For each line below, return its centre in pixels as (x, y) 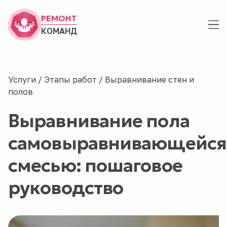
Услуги (23, 80)
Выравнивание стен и (149, 80)
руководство (66, 188)
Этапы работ (71, 80)
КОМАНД (59, 31)
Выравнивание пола (99, 121)
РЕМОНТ (59, 18)
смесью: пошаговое (95, 165)
